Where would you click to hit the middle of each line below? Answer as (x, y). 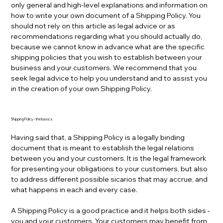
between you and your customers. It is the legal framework (109, 159)
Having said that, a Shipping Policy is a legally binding (98, 138)
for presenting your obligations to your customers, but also (110, 169)
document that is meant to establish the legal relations (103, 148)
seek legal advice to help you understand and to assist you (109, 78)
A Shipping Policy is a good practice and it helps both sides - (111, 211)
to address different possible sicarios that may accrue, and (110, 179)
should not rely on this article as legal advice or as (93, 26)
